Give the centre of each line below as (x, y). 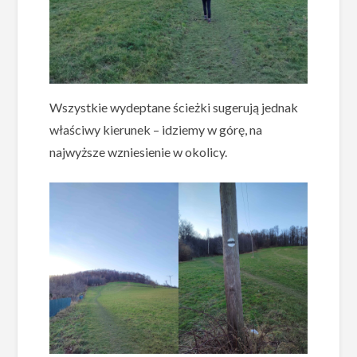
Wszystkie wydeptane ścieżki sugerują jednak (174, 107)
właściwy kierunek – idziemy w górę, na (156, 129)
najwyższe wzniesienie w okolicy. (139, 151)
